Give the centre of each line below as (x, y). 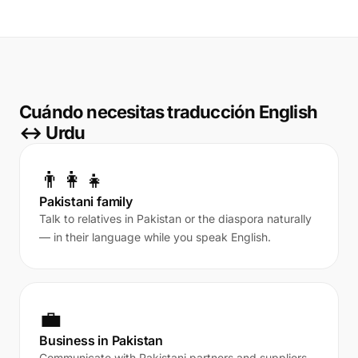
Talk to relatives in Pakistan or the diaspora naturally (175, 219)
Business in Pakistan (101, 340)
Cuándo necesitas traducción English (169, 112)
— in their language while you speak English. (155, 237)
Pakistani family (86, 201)
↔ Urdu (52, 133)
